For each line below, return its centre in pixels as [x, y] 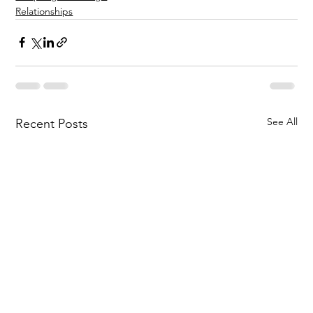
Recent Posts [52, 123]
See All [282, 121]
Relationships [44, 11]
